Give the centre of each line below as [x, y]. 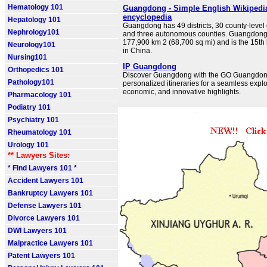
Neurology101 [32, 45]
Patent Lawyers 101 [41, 256]
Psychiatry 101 [33, 120]
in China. [137, 51]
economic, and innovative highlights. [182, 92]
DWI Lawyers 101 [37, 231]
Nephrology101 [34, 32]
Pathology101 [31, 82]
